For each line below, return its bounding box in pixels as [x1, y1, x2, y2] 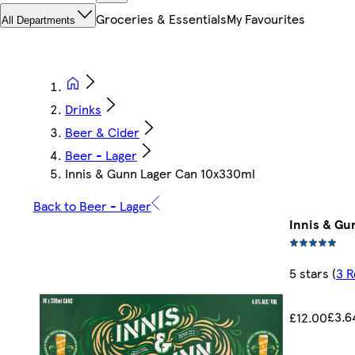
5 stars [288, 264, 329, 283]
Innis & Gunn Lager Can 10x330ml [65, 164, 255, 183]
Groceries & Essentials [96, 10, 227, 29]
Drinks [65, 100, 101, 119]
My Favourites [227, 10, 305, 29]
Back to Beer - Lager [33, 197, 151, 216]
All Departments [2, 14, 75, 27]
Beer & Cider [65, 123, 139, 142]
